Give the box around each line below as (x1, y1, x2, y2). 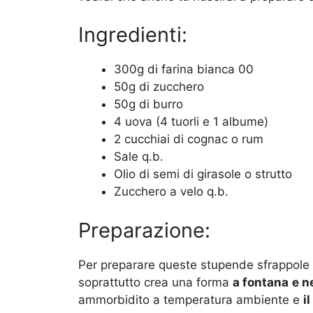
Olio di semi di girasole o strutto (114, 167, 292, 182)
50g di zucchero (114, 80, 204, 94)
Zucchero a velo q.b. (114, 184, 228, 199)
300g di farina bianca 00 (114, 62, 254, 77)
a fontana (233, 275, 289, 289)
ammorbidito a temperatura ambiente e (78, 292, 303, 307)
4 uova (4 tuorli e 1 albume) (114, 115, 268, 129)
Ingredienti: (78, 22, 187, 48)
